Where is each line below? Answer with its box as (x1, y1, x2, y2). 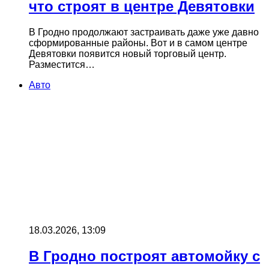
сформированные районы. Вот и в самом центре (29, 37, 247, 48)
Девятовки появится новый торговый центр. (29, 48, 226, 59)
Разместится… (29, 59, 95, 70)
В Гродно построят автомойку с (29, 247, 260, 264)
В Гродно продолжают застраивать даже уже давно (29, 26, 259, 37)
